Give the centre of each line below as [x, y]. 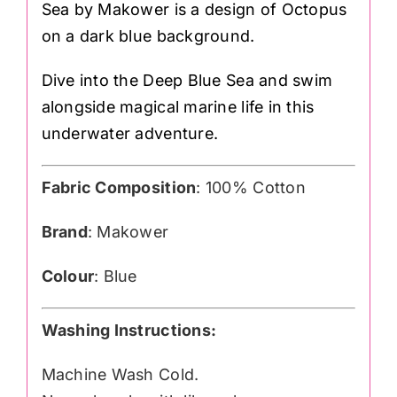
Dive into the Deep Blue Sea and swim [187, 81]
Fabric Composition [119, 188]
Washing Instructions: [129, 330]
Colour [68, 276]
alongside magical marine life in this [178, 107]
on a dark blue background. [148, 36]
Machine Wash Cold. [120, 374]
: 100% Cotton [251, 188]
